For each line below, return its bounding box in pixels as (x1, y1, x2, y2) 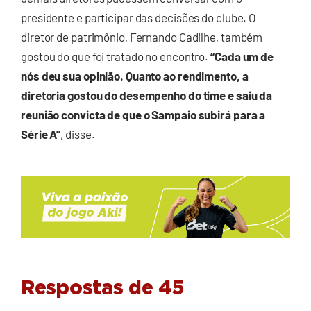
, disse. (60, 127, 95, 142)
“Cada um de (210, 49, 274, 64)
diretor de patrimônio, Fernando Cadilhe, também (21, 30, 263, 44)
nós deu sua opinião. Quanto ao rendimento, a (21, 69, 249, 83)
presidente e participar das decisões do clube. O (21, 10, 257, 25)
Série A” (21, 127, 61, 142)
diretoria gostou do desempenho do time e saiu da (21, 88, 273, 103)
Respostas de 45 (21, 278, 184, 299)
